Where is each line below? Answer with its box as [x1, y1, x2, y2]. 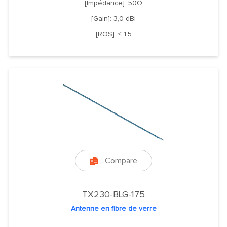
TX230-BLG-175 [82, 190, 145, 199]
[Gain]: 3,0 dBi [91, 15, 136, 22]
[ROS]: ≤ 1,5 [95, 30, 132, 38]
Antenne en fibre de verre [70, 205, 157, 212]
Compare [104, 156, 137, 165]
